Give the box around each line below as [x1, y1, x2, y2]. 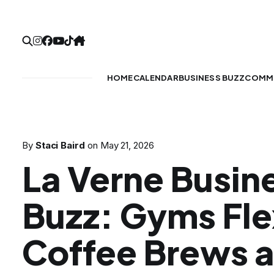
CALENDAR [133, 73, 179, 83]
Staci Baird [35, 139, 85, 151]
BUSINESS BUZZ [178, 73, 245, 83]
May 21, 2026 [100, 139, 154, 151]
